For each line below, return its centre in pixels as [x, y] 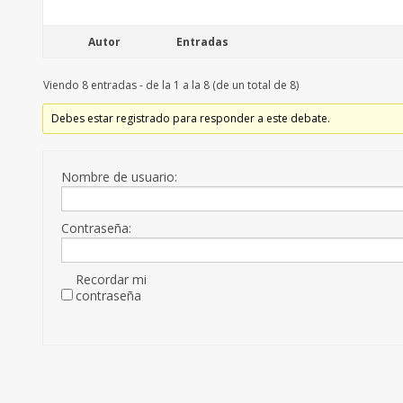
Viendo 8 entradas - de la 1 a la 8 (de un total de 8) [171, 85]
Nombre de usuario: [119, 177]
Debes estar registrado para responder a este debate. [191, 119]
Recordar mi [111, 280]
